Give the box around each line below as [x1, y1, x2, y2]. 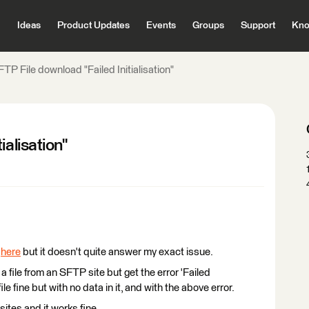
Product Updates [57, 21, 130, 30]
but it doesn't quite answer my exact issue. [21, 247, 213, 257]
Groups [192, 21, 224, 30]
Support [240, 21, 275, 30]
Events [146, 21, 176, 30]
